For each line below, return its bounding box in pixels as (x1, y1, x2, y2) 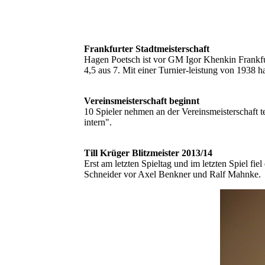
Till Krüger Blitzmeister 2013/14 (84, 148, 212, 159)
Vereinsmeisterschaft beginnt (84, 96, 199, 106)
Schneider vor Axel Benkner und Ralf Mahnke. (84, 169, 261, 180)
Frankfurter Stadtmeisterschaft (84, 44, 209, 54)
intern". (84, 117, 112, 128)
